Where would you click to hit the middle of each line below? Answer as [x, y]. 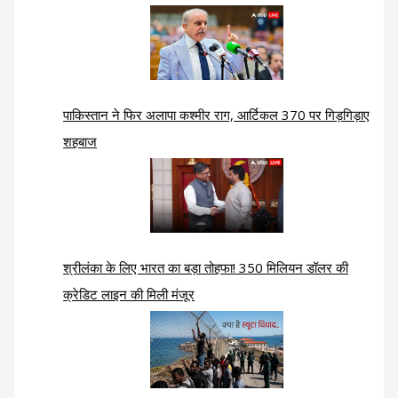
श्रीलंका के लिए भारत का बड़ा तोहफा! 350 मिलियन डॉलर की [206, 268]
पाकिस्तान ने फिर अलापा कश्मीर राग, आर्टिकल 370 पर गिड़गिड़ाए [217, 115]
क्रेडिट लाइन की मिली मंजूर [129, 295]
